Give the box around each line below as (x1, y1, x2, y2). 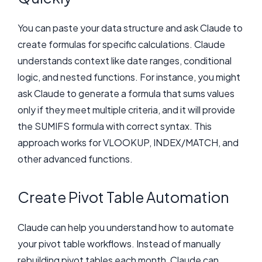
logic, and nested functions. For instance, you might (18, 71, 240, 84)
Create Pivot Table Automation (18, 188, 229, 207)
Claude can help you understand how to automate (18, 221, 234, 234)
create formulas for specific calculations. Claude (18, 38, 225, 51)
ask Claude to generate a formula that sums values (18, 87, 235, 100)
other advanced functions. (18, 153, 133, 166)
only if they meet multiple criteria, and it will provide (18, 104, 235, 116)
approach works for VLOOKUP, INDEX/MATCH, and (18, 136, 239, 149)
